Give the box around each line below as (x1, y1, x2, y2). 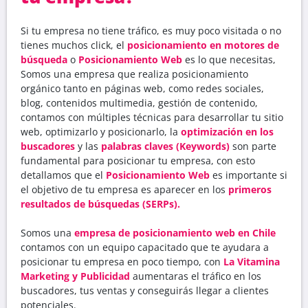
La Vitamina (223, 254, 280, 268)
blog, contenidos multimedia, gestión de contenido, (21, 96, 258, 109)
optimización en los (181, 124, 274, 138)
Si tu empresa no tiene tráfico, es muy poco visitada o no (21, 23, 281, 37)
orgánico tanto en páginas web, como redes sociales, (21, 81, 264, 95)
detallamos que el (21, 168, 106, 181)
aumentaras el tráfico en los (130, 269, 261, 283)
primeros (228, 182, 272, 196)
